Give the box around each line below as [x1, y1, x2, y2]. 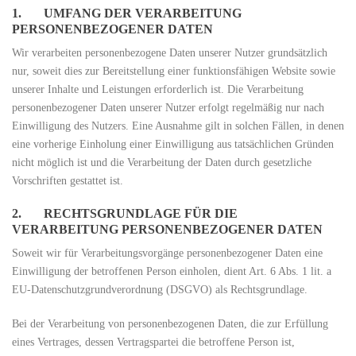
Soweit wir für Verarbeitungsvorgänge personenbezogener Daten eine [12, 247, 323, 259]
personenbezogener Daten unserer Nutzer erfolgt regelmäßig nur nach [12, 102, 324, 114]
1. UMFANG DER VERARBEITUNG [12, 6, 242, 20]
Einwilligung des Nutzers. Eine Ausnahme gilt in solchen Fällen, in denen [12, 120, 344, 132]
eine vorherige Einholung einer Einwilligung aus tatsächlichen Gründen [12, 138, 334, 150]
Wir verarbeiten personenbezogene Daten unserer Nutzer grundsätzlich [12, 47, 327, 59]
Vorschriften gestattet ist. [12, 175, 123, 187]
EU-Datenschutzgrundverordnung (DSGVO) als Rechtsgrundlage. [12, 284, 308, 296]
